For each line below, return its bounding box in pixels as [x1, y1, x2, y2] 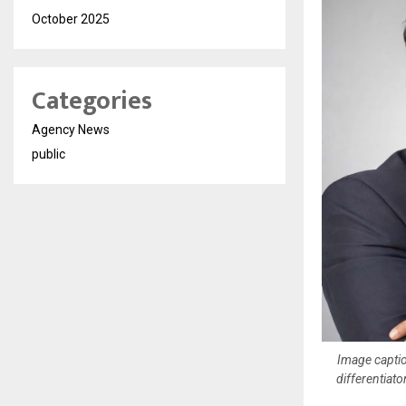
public [32, 147, 65, 161]
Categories [32, 80, 152, 122]
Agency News [32, 122, 110, 137]
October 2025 [32, 12, 110, 26]
